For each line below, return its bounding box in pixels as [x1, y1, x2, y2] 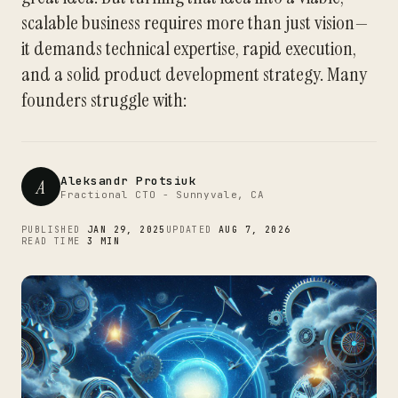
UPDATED [165, 224, 219, 235]
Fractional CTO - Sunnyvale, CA [60, 187, 265, 201]
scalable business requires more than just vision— [21, 10, 369, 36]
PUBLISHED [21, 224, 87, 235]
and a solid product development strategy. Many [21, 61, 367, 87]
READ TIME [21, 235, 87, 247]
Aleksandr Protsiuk [60, 172, 197, 188]
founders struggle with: [21, 87, 187, 113]
